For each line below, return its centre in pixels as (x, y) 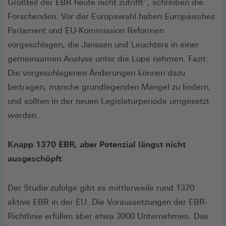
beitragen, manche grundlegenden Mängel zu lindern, (109, 87)
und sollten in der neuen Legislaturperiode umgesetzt (108, 101)
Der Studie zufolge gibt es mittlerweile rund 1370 (101, 188)
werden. (23, 115)
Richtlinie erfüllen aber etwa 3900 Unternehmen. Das (108, 216)
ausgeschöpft (35, 158)
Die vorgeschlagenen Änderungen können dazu (96, 73)
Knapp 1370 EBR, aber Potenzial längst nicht (97, 144)
